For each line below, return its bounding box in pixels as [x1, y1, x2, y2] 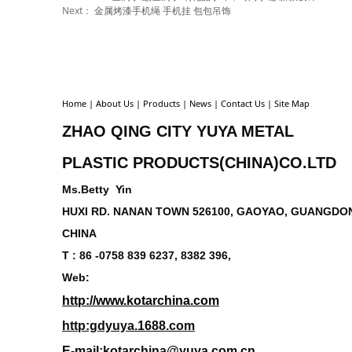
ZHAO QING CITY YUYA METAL [62, 123, 294, 141]
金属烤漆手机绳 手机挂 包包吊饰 [94, 4, 231, 18]
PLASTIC [62, 154, 133, 172]
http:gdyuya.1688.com [62, 319, 195, 333]
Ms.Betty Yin [62, 183, 132, 196]
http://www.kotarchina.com [62, 294, 219, 308]
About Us [96, 97, 134, 110]
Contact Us [221, 97, 265, 110]
